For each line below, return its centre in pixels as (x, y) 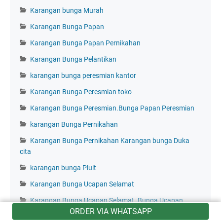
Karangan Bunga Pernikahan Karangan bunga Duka (110, 140)
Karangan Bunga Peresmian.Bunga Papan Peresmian (112, 108)
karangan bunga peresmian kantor (83, 75)
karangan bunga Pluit (63, 167)
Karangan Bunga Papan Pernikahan (85, 43)
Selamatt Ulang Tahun (54, 211)
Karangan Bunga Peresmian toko (81, 92)
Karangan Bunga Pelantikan (73, 59)
